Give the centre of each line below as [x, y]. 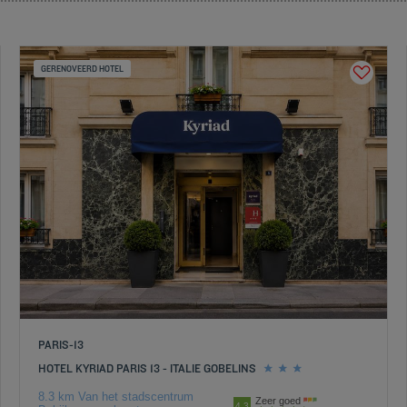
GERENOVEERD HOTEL [82, 69]
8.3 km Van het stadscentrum [115, 397]
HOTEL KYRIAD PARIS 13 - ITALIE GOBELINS [147, 368]
